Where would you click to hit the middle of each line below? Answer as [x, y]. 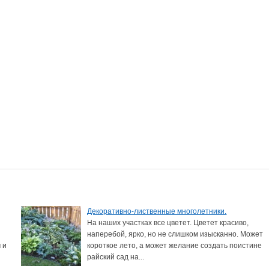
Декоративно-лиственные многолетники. [157, 211]
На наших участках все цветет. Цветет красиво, [168, 222]
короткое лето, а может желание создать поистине [175, 245]
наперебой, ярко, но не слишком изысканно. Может [175, 234]
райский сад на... [116, 257]
